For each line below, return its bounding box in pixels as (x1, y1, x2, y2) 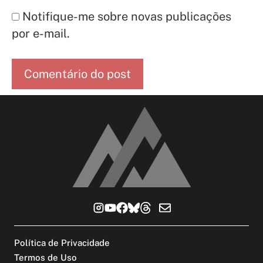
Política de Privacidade (14, 237, 110, 248)
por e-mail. (12, 26, 70, 41)
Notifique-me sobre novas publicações (22, 9, 231, 24)
